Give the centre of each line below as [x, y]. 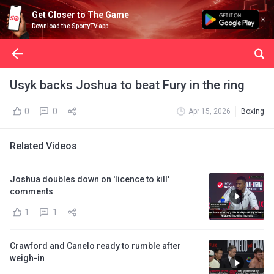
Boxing [253, 111]
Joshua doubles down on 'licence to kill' [90, 179]
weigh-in [27, 258]
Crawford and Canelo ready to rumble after [95, 246]
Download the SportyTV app [70, 26]
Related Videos [43, 146]
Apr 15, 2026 [209, 111]
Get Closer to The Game [80, 15]
